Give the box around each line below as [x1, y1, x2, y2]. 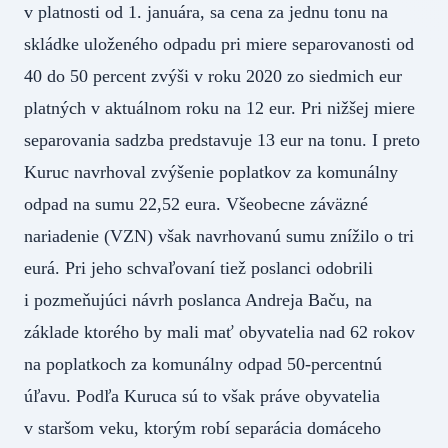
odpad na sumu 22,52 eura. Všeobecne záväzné [24, 194, 368, 215]
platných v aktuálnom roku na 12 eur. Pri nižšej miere [24, 98, 415, 119]
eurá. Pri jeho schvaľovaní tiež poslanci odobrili [24, 258, 373, 279]
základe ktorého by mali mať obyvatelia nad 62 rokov [24, 322, 415, 343]
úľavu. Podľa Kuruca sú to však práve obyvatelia [24, 386, 380, 407]
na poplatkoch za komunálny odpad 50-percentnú [24, 354, 382, 375]
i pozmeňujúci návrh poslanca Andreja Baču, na [24, 290, 372, 311]
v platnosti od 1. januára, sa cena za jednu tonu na [24, 2, 388, 23]
